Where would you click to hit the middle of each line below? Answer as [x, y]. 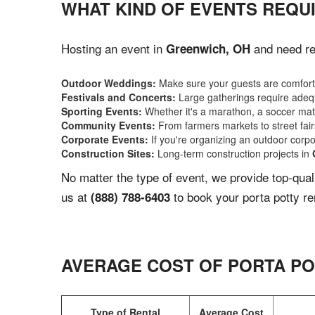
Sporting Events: [102, 111]
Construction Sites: [108, 153]
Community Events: [108, 125]
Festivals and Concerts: [118, 97]
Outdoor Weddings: [109, 83]
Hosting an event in [114, 48]
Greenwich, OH [208, 49]
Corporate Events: [105, 139]
